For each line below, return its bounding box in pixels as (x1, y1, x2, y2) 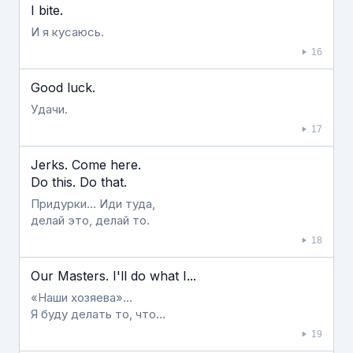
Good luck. (31, 80, 95, 95)
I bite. (31, 2, 63, 18)
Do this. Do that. (31, 174, 127, 190)
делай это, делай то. (31, 213, 150, 228)
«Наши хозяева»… (31, 290, 132, 305)
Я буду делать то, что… (31, 307, 165, 321)
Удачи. (31, 102, 68, 117)
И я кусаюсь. (31, 24, 104, 39)
